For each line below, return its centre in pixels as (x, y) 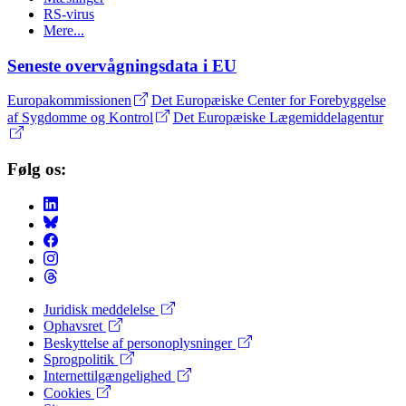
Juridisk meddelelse (101, 310)
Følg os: (37, 169)
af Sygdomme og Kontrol (80, 118)
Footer (39, 331)
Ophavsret (75, 326)
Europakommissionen (69, 101)
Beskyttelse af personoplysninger (140, 343)
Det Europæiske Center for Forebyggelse (268, 101)
